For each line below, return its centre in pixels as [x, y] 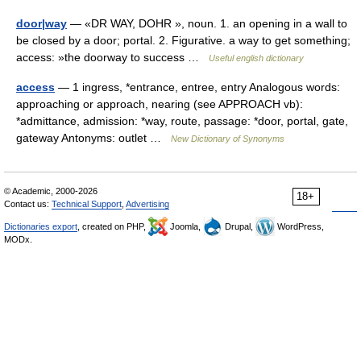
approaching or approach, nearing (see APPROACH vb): [160, 104]
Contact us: [28, 204]
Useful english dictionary [256, 58]
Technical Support [87, 204]
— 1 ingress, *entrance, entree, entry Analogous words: [197, 87]
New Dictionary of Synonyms [228, 139]
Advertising [147, 204]
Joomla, [185, 226]
